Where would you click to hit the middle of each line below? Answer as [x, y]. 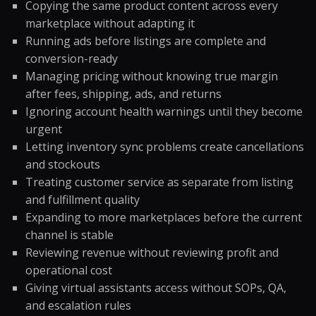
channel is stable [69, 235]
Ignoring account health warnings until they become [164, 111]
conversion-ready [72, 59]
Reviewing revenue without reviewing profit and [152, 253]
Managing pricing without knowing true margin [152, 76]
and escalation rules [78, 305]
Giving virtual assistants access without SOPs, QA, [156, 288]
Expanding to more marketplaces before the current [164, 217]
